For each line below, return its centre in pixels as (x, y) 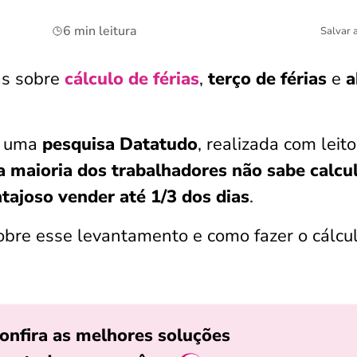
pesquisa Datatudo (120, 144)
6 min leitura (100, 31)
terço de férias (267, 79)
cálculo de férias (132, 79)
